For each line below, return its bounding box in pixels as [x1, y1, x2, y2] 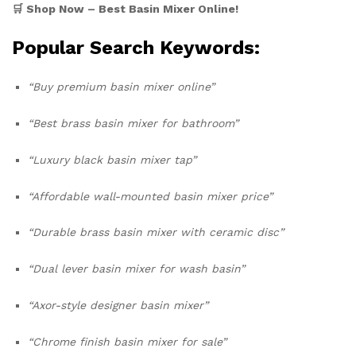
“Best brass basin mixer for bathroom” [28, 116, 238, 130]
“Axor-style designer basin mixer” [28, 298, 208, 311]
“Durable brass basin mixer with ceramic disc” [28, 226, 284, 239]
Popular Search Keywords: [12, 37, 260, 60]
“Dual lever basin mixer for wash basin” [28, 262, 245, 276]
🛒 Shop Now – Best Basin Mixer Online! [12, 2, 238, 16]
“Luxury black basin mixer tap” [28, 153, 196, 166]
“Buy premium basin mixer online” [28, 80, 215, 94]
